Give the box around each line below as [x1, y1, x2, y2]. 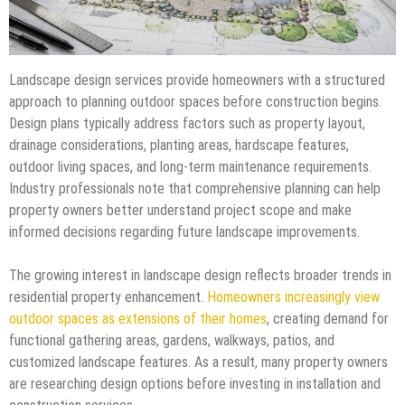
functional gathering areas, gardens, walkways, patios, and [9, 331, 334, 349]
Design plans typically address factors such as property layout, [9, 114, 365, 132]
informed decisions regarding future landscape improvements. [9, 222, 360, 240]
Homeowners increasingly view [207, 287, 380, 306]
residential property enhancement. [9, 287, 207, 306]
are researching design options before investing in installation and [9, 374, 381, 392]
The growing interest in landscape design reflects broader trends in [9, 266, 391, 284]
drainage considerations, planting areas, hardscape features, [9, 136, 349, 154]
